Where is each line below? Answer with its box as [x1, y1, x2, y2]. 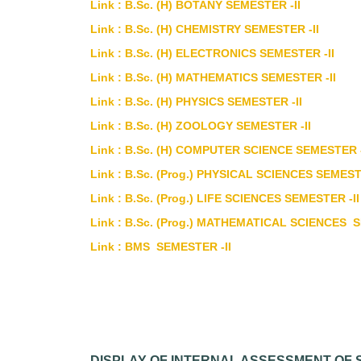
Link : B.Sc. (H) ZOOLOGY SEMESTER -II [90, 119, 311, 132]
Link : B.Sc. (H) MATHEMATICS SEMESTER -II [90, 71, 336, 84]
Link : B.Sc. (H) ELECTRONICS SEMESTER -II [90, 47, 334, 60]
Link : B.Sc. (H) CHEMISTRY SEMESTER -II [90, 23, 319, 35]
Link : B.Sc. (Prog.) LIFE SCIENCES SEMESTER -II [90, 192, 359, 205]
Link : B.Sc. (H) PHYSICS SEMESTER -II [90, 95, 302, 108]
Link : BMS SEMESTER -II [90, 240, 231, 253]
